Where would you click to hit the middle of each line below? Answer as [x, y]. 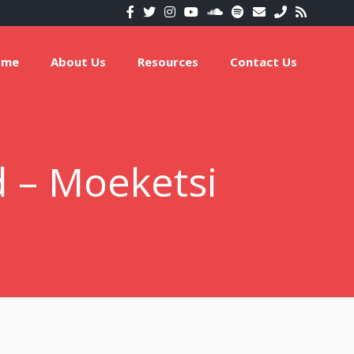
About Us [78, 62]
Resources [168, 62]
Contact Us [264, 62]
